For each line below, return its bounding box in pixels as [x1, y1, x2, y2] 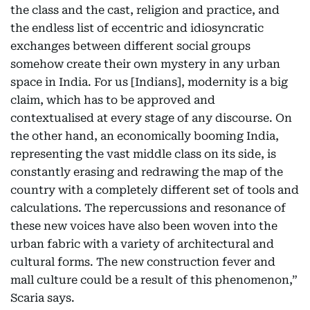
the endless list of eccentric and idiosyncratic [10, 21, 264, 35]
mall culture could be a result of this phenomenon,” [10, 273, 298, 286]
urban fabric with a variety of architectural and [10, 237, 274, 250]
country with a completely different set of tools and [10, 183, 299, 197]
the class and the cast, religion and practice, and [10, 3, 280, 17]
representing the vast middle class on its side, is [10, 147, 276, 161]
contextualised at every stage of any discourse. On [10, 111, 292, 125]
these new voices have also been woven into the [10, 219, 277, 232]
